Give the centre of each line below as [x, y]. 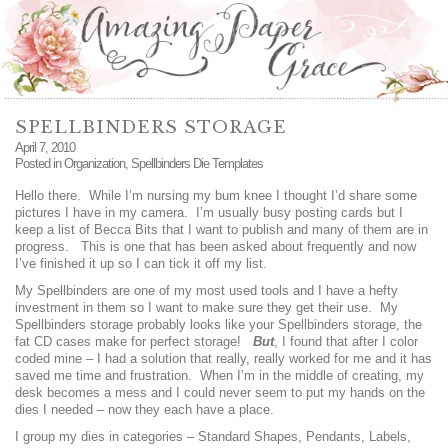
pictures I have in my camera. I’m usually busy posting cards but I [209, 213]
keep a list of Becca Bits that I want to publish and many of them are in [221, 230]
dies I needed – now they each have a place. [144, 409]
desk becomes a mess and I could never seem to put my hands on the [220, 392]
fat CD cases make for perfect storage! [134, 341]
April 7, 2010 [45, 148]
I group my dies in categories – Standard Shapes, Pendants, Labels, [213, 436]
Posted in [39, 164]
